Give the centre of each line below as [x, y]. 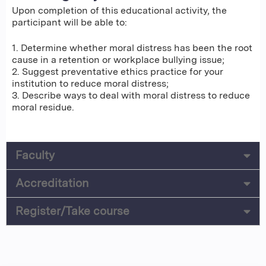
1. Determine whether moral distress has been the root [132, 47]
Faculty [35, 155]
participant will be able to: [69, 23]
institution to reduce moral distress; [90, 83]
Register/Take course [72, 211]
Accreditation [52, 183]
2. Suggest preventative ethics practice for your [118, 71]
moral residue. [43, 107]
